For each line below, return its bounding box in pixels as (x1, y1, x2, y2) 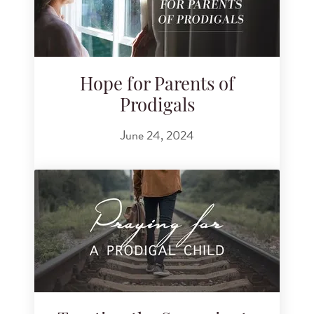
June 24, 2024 (120, 125, 194, 144)
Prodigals (119, 97, 195, 116)
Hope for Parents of (79, 76, 235, 95)
